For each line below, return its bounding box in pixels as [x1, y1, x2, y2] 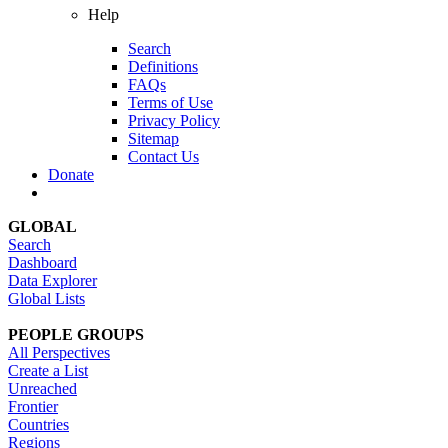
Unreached [8, 380, 77, 398]
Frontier [8, 398, 58, 416]
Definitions [128, 58, 198, 76]
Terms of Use [128, 94, 213, 112]
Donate [48, 166, 94, 184]
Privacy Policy [128, 112, 220, 130]
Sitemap [128, 130, 179, 148]
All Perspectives [8, 344, 110, 362]
